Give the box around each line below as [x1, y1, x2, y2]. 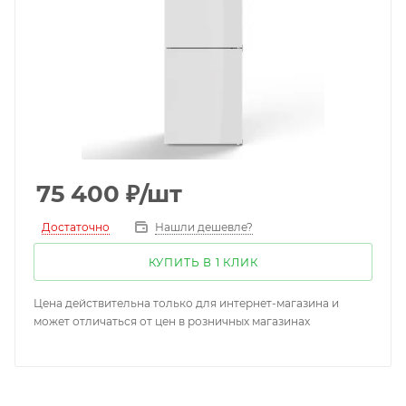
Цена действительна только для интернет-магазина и [34, 296, 339, 310]
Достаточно [42, 219, 110, 234]
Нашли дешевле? [155, 220, 253, 234]
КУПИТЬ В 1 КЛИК [148, 256, 258, 269]
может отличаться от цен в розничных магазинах [34, 314, 310, 328]
